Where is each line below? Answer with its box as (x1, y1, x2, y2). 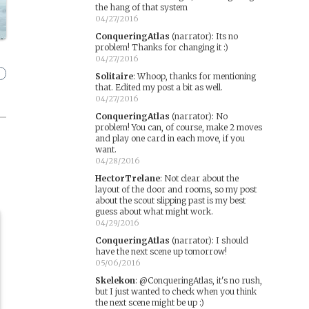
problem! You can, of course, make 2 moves (94, 122, 262, 132)
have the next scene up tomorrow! (94, 246, 227, 257)
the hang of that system (94, 2, 188, 12)
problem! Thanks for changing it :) (94, 42, 228, 52)
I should (215, 235, 248, 246)
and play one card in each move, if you (94, 133, 245, 143)
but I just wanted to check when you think (94, 286, 257, 297)
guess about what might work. (94, 206, 213, 217)
